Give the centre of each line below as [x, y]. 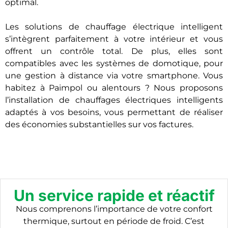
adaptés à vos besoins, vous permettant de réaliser [114, 112]
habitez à [27, 88]
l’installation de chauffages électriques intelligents [114, 100]
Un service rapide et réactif [114, 195]
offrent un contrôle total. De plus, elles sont [114, 51]
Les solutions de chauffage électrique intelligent [114, 26]
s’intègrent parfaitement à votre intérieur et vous [114, 39]
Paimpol [66, 88]
